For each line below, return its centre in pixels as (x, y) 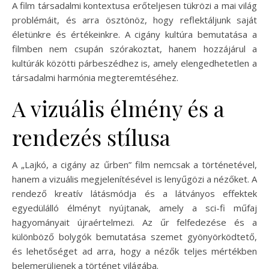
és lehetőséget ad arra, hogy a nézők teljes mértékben (134, 251)
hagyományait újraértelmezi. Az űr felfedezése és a (134, 222)
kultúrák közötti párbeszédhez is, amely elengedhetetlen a (134, 63)
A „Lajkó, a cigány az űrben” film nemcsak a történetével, (134, 165)
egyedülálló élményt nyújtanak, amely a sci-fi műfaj (134, 208)
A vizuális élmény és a (118, 108)
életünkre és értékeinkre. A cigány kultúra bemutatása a (134, 35)
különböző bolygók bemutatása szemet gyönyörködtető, (134, 237)
